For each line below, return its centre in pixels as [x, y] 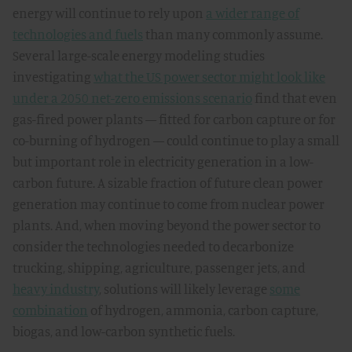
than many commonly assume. [233, 34]
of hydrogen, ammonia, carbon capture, [203, 310]
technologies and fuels [78, 34]
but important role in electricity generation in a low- [163, 161]
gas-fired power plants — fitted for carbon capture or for [174, 119]
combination [50, 310]
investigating [53, 77]
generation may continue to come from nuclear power [169, 204]
